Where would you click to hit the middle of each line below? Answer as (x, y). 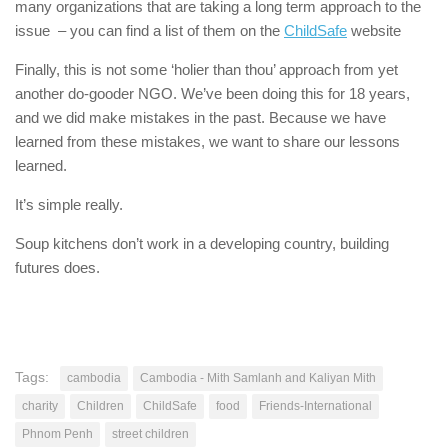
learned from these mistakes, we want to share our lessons (207, 141)
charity (40, 406)
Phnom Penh (57, 434)
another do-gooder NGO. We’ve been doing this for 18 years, (212, 93)
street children (150, 434)
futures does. (57, 267)
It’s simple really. (69, 204)
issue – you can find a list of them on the (149, 30)
